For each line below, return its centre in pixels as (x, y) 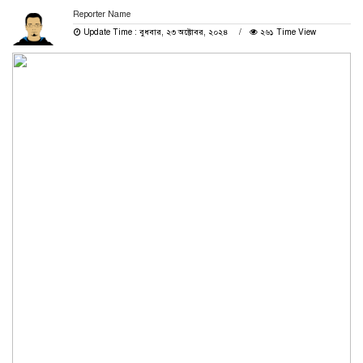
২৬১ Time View (286, 32)
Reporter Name (101, 15)
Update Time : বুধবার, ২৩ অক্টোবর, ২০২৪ (156, 32)
